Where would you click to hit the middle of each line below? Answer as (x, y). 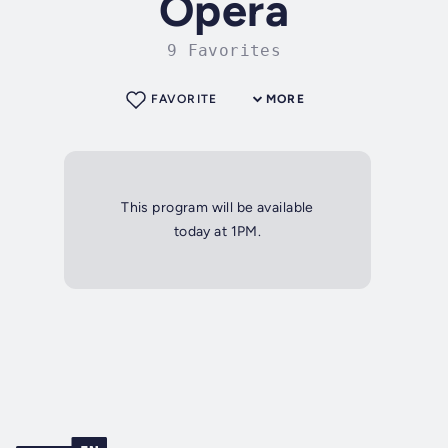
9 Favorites (224, 51)
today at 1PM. (217, 232)
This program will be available (217, 208)
